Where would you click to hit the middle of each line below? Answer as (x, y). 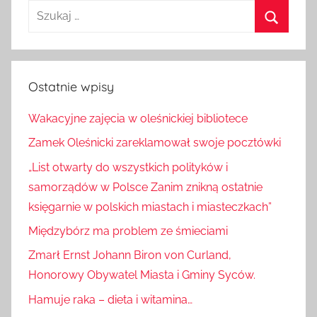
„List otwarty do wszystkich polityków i (128, 170)
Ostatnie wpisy (71, 89)
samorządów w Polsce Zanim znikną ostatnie (145, 190)
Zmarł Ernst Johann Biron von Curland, (130, 258)
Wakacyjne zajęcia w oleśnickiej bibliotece (138, 122)
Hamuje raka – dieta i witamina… (110, 303)
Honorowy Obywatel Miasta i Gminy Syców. (142, 278)
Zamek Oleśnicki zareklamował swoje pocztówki (155, 146)
